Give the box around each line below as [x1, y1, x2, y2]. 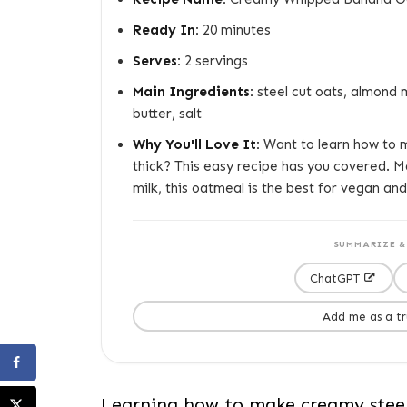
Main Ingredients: [133, 84, 253, 100]
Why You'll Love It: [133, 136, 260, 153]
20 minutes [199, 22, 271, 38]
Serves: [133, 53, 181, 69]
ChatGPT [310, 271, 360, 285]
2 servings [181, 53, 248, 69]
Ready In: [133, 22, 199, 38]
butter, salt [133, 105, 202, 122]
